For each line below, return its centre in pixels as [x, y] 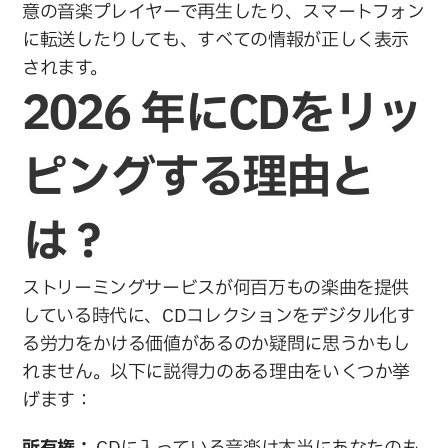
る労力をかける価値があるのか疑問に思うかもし [216, 344]
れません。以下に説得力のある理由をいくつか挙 [216, 372]
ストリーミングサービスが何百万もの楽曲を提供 [216, 288]
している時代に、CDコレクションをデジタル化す [219, 316]
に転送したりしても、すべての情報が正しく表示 [216, 40]
